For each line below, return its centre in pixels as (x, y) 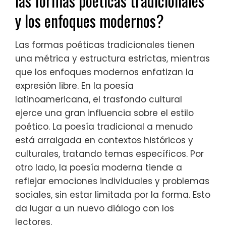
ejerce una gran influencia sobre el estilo (104, 113)
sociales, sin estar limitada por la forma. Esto (113, 194)
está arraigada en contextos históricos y (104, 140)
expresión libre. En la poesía (74, 86)
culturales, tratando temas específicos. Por (109, 154)
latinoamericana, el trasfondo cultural (99, 99)
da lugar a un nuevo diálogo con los (95, 208)
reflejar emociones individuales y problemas (112, 181)
